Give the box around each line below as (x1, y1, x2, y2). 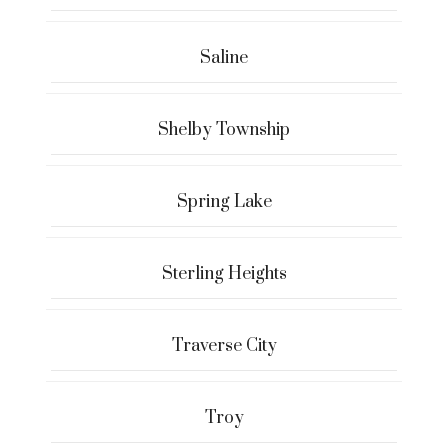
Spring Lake (176, 191, 272, 213)
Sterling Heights (161, 263, 287, 285)
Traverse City (171, 335, 277, 357)
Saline (200, 47, 248, 69)
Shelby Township (158, 119, 290, 141)
